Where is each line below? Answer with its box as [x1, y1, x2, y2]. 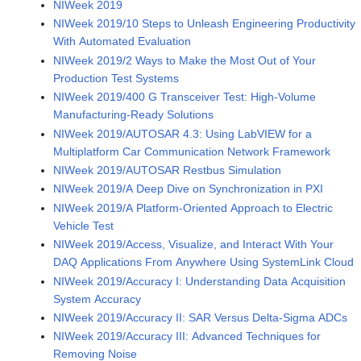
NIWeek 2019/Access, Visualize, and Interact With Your [53, 238, 334, 251]
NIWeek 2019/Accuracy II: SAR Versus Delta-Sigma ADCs [53, 311, 348, 324]
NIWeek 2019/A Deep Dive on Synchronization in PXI [53, 182, 324, 196]
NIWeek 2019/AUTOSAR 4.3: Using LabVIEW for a [53, 127, 313, 140]
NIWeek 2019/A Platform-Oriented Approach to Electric [53, 201, 334, 214]
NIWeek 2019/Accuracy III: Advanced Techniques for [53, 330, 322, 343]
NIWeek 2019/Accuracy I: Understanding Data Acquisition [53, 274, 346, 288]
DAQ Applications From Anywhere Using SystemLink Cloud [53, 255, 355, 269]
